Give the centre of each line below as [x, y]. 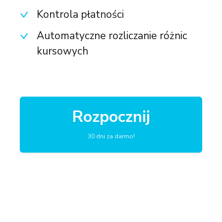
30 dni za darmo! [111, 136]
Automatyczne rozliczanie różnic [112, 35]
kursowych [62, 51]
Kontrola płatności [80, 14]
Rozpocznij [111, 116]
